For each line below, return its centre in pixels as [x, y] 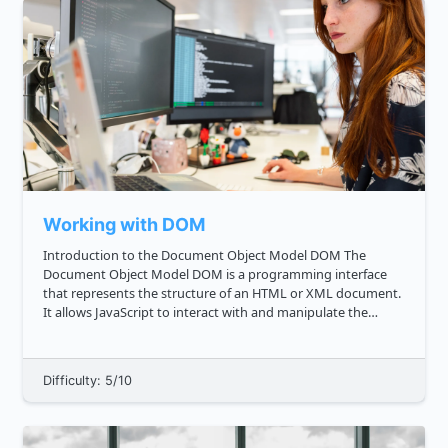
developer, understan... [110, 350]
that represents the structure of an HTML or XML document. [222, 293]
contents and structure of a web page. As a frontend [157, 331]
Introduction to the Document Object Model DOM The [176, 255]
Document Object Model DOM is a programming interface [117, 274]
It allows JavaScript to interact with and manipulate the [205, 312]
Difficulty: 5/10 [87, 381]
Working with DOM [124, 225]
